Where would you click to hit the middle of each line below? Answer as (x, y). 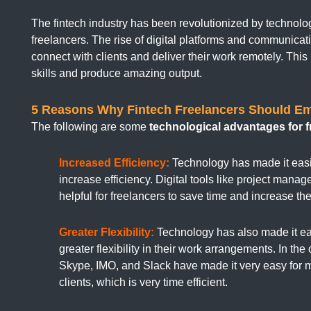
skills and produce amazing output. (117, 74)
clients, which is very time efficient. (143, 283)
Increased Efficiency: (114, 163)
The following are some (90, 127)
